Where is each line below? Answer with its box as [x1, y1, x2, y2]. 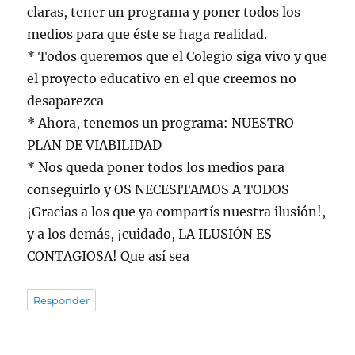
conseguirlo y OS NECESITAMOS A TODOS [27, 181, 290, 198]
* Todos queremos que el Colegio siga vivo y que [27, 48, 328, 65]
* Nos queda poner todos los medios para [27, 159, 285, 176]
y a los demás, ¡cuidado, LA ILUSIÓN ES [27, 226, 273, 242]
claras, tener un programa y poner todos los [27, 4, 301, 21]
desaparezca [27, 93, 105, 109]
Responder [33, 294, 90, 307]
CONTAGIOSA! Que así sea [27, 248, 190, 265]
